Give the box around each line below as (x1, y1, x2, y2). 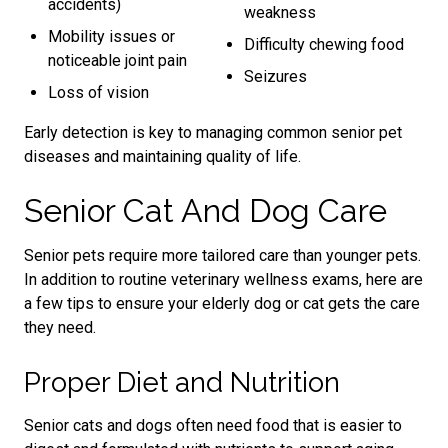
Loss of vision (48, 82, 149, 102)
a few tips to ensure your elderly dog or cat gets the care (24, 293, 420, 313)
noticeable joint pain (48, 50, 187, 70)
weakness (244, 2, 316, 22)
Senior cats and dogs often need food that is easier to (24, 415, 402, 435)
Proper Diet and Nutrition (24, 365, 340, 399)
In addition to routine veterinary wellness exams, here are (24, 269, 423, 289)
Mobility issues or (48, 26, 175, 46)
